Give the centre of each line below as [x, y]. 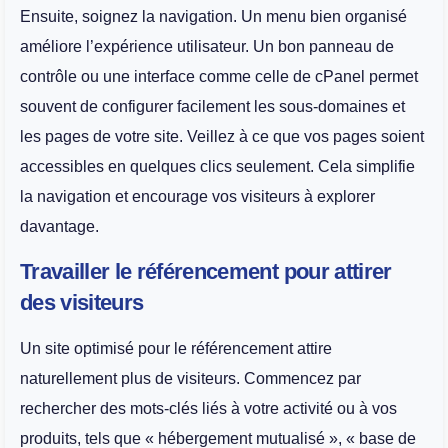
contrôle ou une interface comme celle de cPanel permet [219, 76]
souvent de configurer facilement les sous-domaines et [212, 106]
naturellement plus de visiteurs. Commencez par [190, 378]
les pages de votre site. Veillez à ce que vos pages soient [222, 136]
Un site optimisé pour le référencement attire [176, 348]
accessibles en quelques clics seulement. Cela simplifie [217, 166]
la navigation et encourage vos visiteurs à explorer [197, 196]
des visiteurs [82, 302]
